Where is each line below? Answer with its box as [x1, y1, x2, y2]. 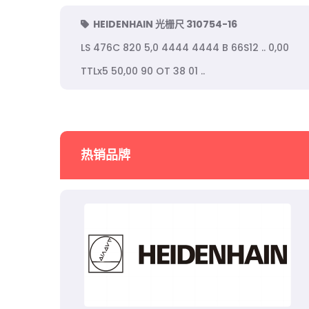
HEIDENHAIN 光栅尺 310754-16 [93, 17, 237, 31]
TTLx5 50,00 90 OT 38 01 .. [81, 64, 205, 78]
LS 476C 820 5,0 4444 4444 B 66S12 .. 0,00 [81, 41, 289, 54]
